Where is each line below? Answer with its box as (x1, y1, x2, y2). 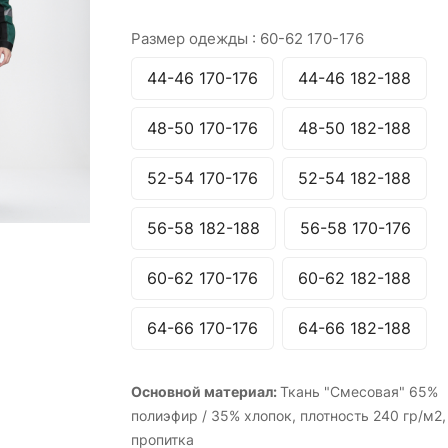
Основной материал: (130, 383, 280, 400)
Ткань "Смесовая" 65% (279, 383, 438, 400)
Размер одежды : (130, 29, 260, 48)
